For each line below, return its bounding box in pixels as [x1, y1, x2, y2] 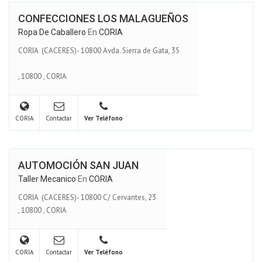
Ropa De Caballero [18, 27, 86, 37]
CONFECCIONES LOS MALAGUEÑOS [18, 12, 188, 25]
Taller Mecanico [18, 174, 76, 184]
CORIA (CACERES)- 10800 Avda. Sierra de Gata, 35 [18, 45, 180, 56]
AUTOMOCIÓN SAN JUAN [18, 159, 139, 171]
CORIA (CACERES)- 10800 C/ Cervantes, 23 [18, 192, 158, 202]
